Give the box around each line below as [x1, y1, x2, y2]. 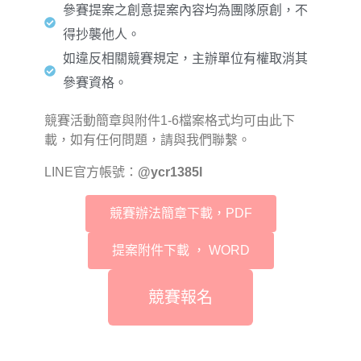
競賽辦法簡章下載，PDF [109, 206, 252, 221]
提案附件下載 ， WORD [111, 243, 250, 258]
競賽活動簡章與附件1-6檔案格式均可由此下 [44, 114, 295, 128]
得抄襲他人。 [62, 27, 140, 42]
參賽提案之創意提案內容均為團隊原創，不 [62, 3, 308, 18]
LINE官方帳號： [44, 165, 138, 180]
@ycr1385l [138, 165, 202, 180]
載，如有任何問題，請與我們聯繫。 [44, 133, 251, 147]
